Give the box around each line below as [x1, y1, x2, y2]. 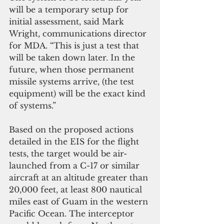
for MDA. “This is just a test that [9, 40, 141, 51]
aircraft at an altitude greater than [9, 172, 150, 183]
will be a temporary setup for [9, 4, 131, 15]
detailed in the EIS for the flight [9, 136, 141, 147]
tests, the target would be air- [9, 148, 127, 159]
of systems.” [9, 100, 56, 111]
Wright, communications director [9, 28, 149, 39]
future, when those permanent [9, 64, 136, 75]
